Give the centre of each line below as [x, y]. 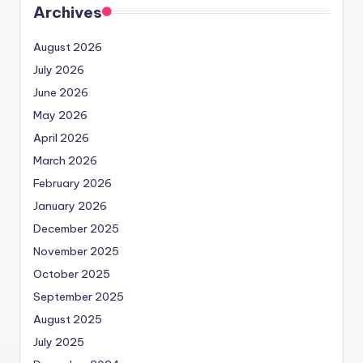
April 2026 [61, 138]
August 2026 [68, 47]
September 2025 [79, 297]
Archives [68, 13]
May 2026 [60, 115]
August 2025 [68, 320]
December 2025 [76, 229]
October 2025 [72, 274]
